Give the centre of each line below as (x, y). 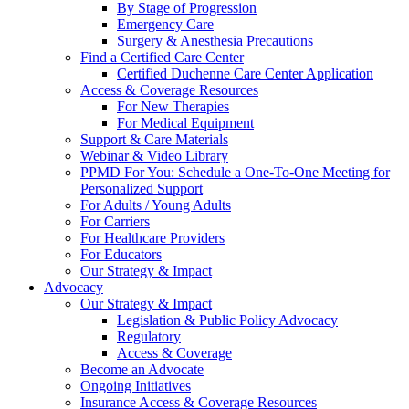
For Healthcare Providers (152, 238)
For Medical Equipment (185, 123)
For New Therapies (173, 106)
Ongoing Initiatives (136, 386)
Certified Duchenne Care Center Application (245, 73)
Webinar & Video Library (154, 156)
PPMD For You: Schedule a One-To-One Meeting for (235, 172)
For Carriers (115, 221)
